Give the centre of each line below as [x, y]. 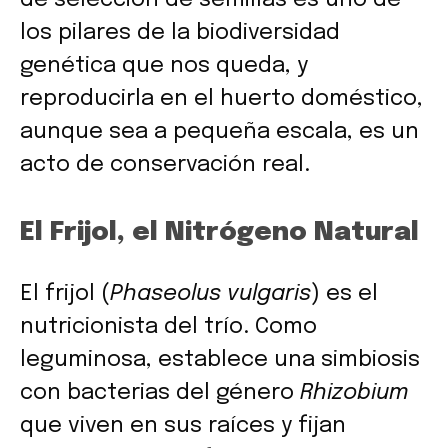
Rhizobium [354, 392]
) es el [344, 293]
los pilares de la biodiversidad [180, 32]
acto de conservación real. [165, 164]
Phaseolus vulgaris [210, 293]
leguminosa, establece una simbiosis [220, 359]
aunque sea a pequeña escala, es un [219, 131]
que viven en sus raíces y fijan [183, 425]
